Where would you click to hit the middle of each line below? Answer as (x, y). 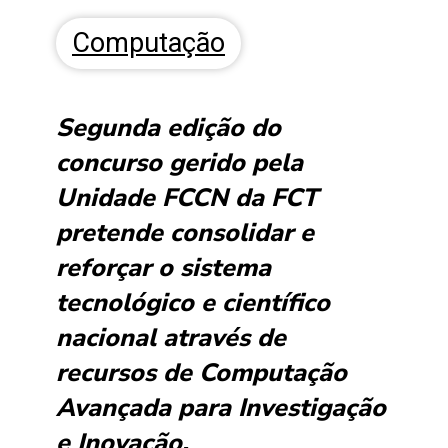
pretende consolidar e (185, 233)
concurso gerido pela (179, 163)
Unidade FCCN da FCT (187, 198)
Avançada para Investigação (221, 408)
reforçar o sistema (163, 268)
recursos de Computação (201, 373)
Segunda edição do (168, 128)
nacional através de (171, 338)
